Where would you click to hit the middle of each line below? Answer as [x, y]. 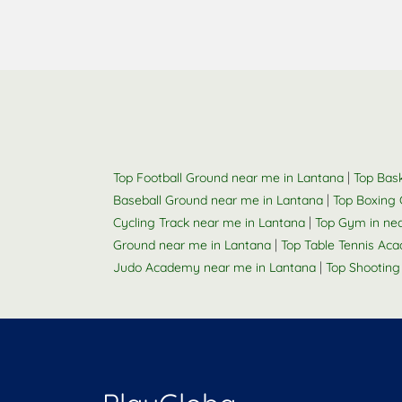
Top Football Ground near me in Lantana [228, 178]
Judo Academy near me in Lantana [214, 267]
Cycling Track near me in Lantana [209, 223]
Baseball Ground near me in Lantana [218, 200]
